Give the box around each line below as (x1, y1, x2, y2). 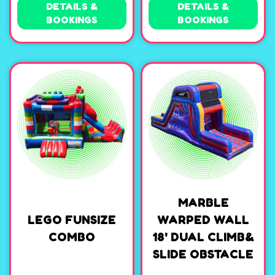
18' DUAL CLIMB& (152, 230, 254, 245)
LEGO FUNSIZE (28, 212, 116, 228)
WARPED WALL (157, 212, 249, 228)
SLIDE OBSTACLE (153, 247, 254, 262)
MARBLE (177, 195, 229, 211)
